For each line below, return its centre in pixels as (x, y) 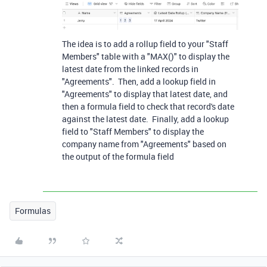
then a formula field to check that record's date (148, 107)
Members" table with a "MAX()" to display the (146, 57)
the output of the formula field (118, 157)
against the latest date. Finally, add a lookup (145, 119)
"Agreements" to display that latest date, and (145, 94)
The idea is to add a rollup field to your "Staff (145, 44)
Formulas (33, 211)
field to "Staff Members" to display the (133, 132)
